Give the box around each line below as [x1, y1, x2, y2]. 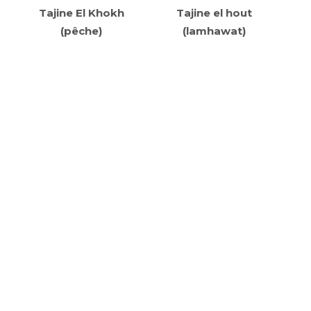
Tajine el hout [176, 6, 252, 19]
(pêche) [60, 24, 103, 37]
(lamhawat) [182, 24, 246, 37]
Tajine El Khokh [38, 6, 124, 19]
